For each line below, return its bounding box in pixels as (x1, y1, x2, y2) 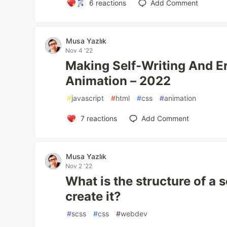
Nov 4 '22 (65, 47, 93, 54)
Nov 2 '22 (65, 162, 93, 170)
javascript (71, 94, 104, 102)
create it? (65, 189, 122, 204)
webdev (121, 209, 148, 218)
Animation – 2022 (65, 73, 171, 88)
